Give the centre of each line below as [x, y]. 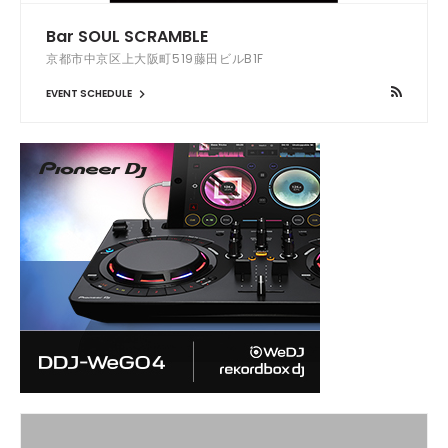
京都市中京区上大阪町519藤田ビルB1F [155, 59]
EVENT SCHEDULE [90, 93]
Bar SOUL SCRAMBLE [127, 37]
